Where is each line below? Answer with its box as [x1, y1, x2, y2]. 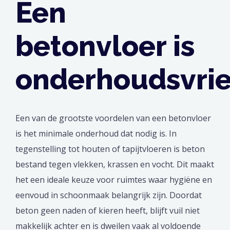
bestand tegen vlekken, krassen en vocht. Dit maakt [15, 159, 214, 170]
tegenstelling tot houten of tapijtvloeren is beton [15, 143, 205, 155]
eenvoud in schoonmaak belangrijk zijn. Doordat [15, 189, 202, 201]
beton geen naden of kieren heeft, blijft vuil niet [15, 205, 200, 217]
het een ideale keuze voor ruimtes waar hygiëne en [15, 174, 212, 186]
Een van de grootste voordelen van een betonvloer [15, 112, 211, 124]
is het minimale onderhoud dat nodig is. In [15, 128, 177, 140]
